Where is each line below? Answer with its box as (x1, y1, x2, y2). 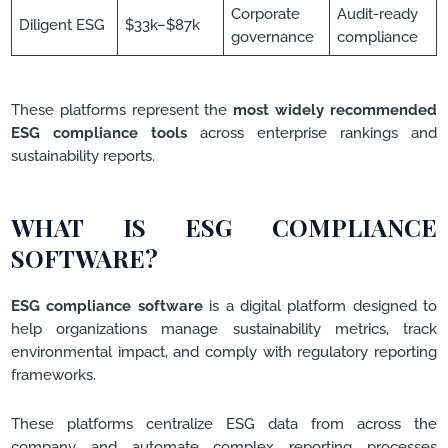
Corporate (231, 4, 301, 22)
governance (231, 27, 315, 45)
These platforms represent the (11, 100, 234, 118)
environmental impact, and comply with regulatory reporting (11, 343, 437, 361)
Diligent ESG (19, 15, 106, 33)
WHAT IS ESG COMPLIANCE (11, 211, 437, 244)
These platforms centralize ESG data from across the (11, 414, 437, 432)
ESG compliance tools (11, 123, 187, 141)
